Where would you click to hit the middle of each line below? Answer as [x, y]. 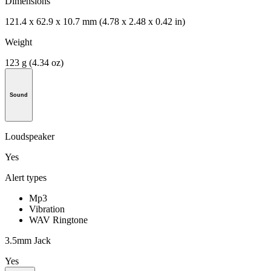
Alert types [26, 178]
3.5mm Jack [28, 241]
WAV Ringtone [58, 220]
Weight [18, 42]
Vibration [47, 209]
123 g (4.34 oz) [34, 63]
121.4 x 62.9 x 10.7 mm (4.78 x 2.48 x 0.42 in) [95, 22]
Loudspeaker [30, 137]
